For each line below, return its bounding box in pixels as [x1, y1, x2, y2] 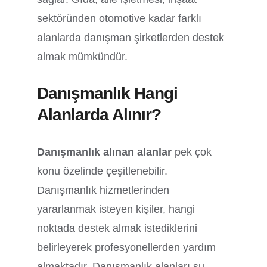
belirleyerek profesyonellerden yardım [37, 241, 216, 253]
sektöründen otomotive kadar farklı [37, 12, 202, 24]
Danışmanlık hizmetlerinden [37, 184, 170, 196]
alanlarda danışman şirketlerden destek [37, 31, 225, 44]
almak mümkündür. [37, 50, 128, 63]
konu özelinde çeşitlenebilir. [37, 164, 168, 177]
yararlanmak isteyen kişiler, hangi [37, 203, 195, 215]
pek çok [175, 145, 212, 158]
